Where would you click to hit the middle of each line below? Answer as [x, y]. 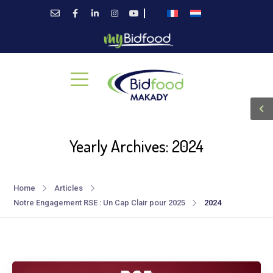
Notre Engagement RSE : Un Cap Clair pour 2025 [99, 203]
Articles [68, 188]
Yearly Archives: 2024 [136, 145]
